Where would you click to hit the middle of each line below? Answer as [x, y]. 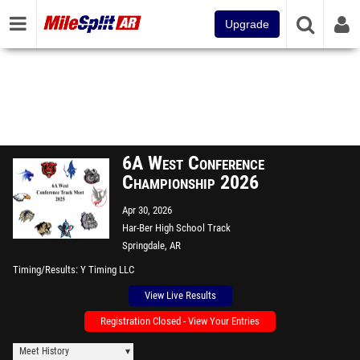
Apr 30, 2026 [147, 210]
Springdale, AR [151, 245]
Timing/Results [44, 270]
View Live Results [180, 295]
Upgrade [247, 24]
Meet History [44, 351]
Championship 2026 [190, 182]
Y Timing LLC [107, 270]
